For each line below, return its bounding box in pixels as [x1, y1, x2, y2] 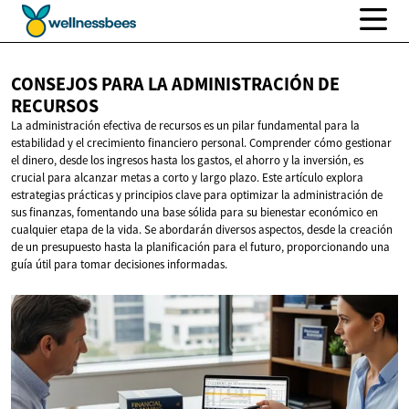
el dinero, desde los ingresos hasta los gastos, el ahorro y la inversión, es [11, 152, 363, 169]
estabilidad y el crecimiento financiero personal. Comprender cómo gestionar [11, 135, 392, 152]
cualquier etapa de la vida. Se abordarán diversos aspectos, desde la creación [11, 222, 393, 238]
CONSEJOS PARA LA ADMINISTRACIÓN [11, 72, 318, 97]
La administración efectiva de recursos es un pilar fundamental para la [11, 118, 360, 134]
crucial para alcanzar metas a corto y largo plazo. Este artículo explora [11, 170, 363, 186]
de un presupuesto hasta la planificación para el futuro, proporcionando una [11, 239, 390, 256]
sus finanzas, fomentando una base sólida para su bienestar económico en [11, 204, 378, 221]
